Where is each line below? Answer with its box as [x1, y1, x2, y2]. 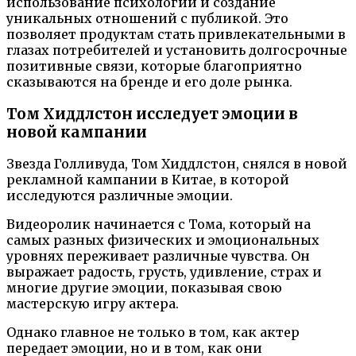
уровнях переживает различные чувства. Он [6, 248, 310, 265]
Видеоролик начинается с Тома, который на [6, 216, 311, 233]
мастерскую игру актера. [6, 296, 179, 312]
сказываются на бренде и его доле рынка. [6, 73, 292, 90]
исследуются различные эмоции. [6, 188, 233, 204]
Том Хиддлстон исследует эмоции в [6, 104, 298, 123]
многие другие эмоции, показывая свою [6, 280, 282, 296]
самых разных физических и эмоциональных [6, 232, 319, 249]
